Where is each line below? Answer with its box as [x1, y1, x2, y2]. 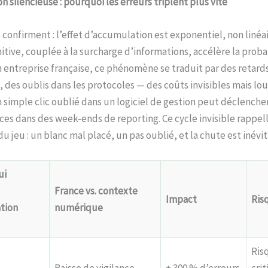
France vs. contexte [54, 184, 138, 197]
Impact [166, 192, 197, 206]
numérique [54, 200, 103, 214]
